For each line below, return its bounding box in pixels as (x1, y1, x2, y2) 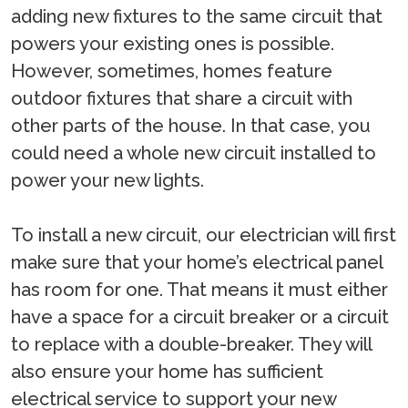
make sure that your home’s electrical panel (11, 251, 382, 274)
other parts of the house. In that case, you (11, 115, 371, 138)
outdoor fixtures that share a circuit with (11, 87, 352, 110)
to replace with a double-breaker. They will (11, 333, 372, 356)
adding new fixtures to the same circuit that (11, 5, 382, 28)
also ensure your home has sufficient (11, 361, 323, 383)
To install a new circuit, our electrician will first (11, 224, 396, 247)
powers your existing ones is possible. (11, 33, 334, 56)
